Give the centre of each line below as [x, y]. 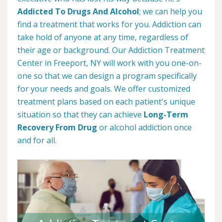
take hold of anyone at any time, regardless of [103, 37]
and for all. [37, 140]
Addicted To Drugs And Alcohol [78, 11]
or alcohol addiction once [144, 127]
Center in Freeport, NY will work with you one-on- [110, 63]
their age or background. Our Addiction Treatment [111, 50]
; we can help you [171, 11]
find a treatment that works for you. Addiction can [109, 24]
